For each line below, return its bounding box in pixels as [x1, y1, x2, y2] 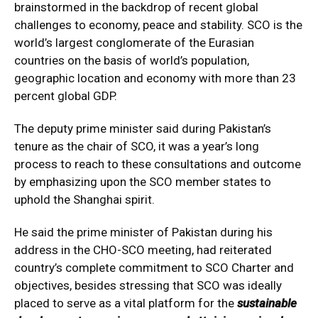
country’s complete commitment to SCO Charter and [14, 260, 294, 275]
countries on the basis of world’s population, [14, 53, 249, 67]
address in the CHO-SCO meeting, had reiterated [14, 242, 272, 257]
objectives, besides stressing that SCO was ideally [14, 278, 282, 292]
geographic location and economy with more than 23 [14, 70, 296, 85]
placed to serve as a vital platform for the [14, 295, 234, 310]
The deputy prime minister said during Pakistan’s [14, 121, 271, 136]
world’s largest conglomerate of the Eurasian [14, 35, 254, 50]
